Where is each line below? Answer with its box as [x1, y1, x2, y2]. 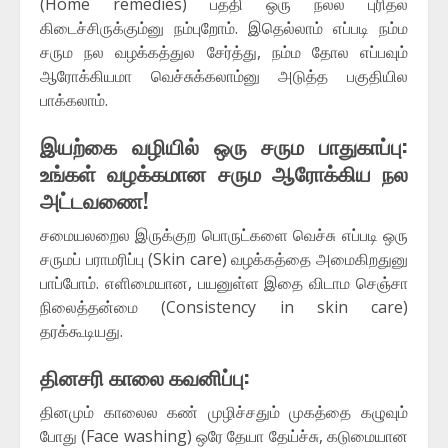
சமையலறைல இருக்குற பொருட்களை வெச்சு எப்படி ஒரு [40, 224, 408, 247]
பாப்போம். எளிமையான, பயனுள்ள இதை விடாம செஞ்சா [40, 272, 408, 295]
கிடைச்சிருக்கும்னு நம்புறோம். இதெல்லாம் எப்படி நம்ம [40, 17, 408, 40]
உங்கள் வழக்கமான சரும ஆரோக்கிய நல [40, 157, 408, 189]
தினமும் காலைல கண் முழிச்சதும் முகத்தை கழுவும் [40, 401, 408, 424]
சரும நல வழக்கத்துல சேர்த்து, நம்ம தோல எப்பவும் [40, 41, 408, 64]
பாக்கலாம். [40, 89, 108, 112]
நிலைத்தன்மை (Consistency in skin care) [40, 296, 408, 319]
